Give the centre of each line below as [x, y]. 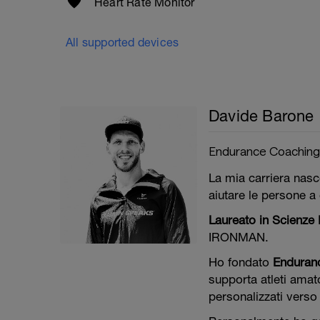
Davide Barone [261, 116]
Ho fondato [241, 262]
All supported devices [122, 42]
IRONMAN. [239, 237]
